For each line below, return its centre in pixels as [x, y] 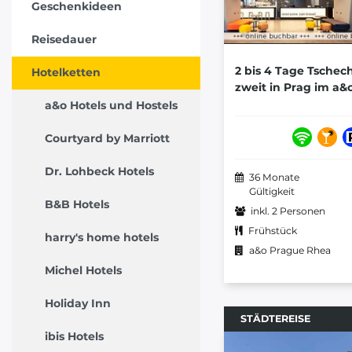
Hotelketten [66, 73]
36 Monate [274, 177]
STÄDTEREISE [275, 318]
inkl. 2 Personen [288, 211]
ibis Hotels [74, 337]
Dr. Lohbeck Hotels [99, 172]
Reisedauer [64, 40]
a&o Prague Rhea [290, 250]
